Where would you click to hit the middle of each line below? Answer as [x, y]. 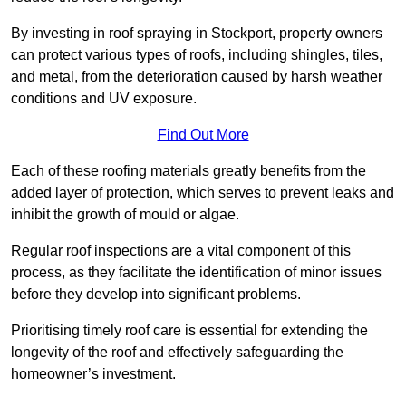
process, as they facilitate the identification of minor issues [196, 273]
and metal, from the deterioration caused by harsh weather [197, 77]
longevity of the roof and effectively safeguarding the [177, 353]
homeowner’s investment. [93, 374]
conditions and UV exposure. [104, 99]
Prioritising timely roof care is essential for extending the [189, 331]
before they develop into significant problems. [156, 295]
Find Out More [203, 135]
